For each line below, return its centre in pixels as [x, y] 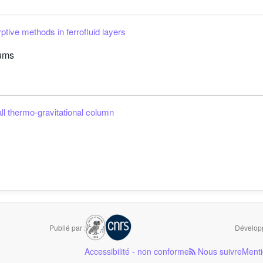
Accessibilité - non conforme [137, 251]
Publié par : [68, 227]
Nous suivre [219, 251]
